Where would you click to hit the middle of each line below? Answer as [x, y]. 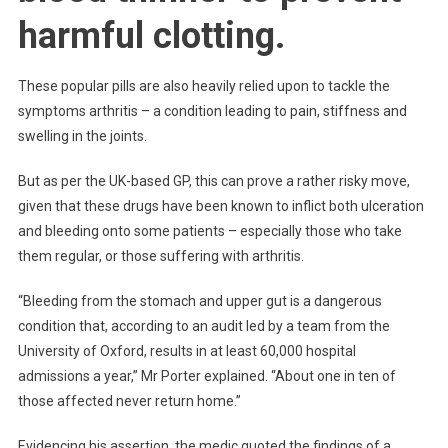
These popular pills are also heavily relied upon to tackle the [203, 85]
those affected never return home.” [129, 400]
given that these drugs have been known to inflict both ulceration [220, 205]
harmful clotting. [151, 35]
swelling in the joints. [82, 135]
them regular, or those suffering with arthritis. [160, 255]
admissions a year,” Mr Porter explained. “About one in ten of [206, 375]
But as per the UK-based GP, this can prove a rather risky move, [213, 180]
